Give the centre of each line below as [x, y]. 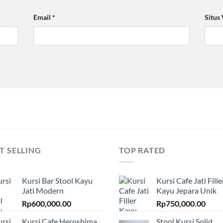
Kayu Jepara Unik [186, 191]
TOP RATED [142, 150]
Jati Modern [43, 191]
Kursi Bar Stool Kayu [57, 181]
